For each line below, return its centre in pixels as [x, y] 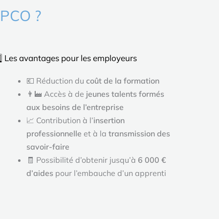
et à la [95, 133]
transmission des [140, 133]
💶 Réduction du [56, 80]
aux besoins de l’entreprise [75, 107]
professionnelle [54, 133]
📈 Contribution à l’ [60, 120]
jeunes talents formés [125, 94]
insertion [109, 120]
